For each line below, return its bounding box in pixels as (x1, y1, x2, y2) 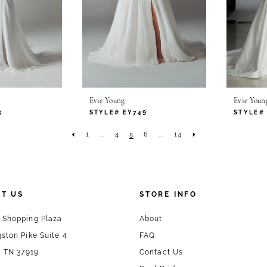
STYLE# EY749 (89, 109, 148, 116)
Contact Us (139, 248, 183, 257)
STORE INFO (139, 190, 197, 199)
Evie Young (89, 97, 125, 105)
